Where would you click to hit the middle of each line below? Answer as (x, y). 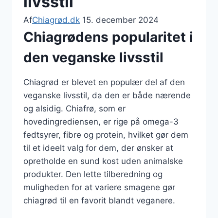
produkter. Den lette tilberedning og (93, 174)
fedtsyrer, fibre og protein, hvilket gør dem (106, 135)
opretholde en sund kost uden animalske (103, 161)
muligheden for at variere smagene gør (99, 187)
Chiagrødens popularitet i (108, 37)
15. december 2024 (120, 20)
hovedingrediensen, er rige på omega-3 (101, 121)
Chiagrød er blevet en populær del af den (104, 82)
